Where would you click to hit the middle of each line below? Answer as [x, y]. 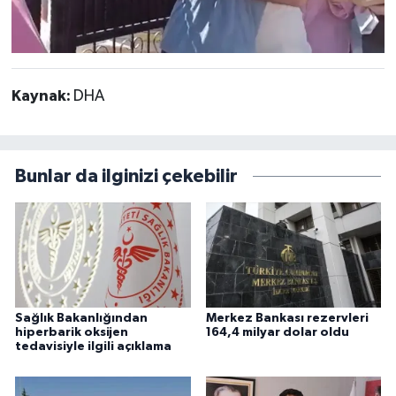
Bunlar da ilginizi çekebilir [126, 177]
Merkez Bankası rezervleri [287, 319]
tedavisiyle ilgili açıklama [93, 347]
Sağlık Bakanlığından [81, 319]
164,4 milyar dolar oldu [277, 333]
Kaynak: [42, 97]
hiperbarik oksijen [72, 333]
